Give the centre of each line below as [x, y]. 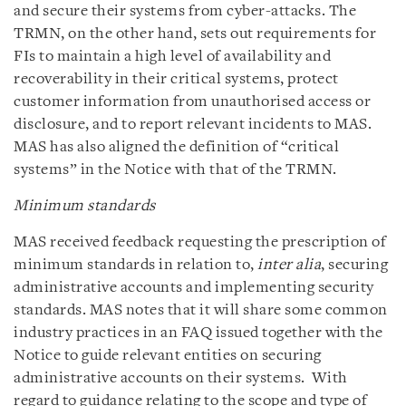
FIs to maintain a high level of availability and [172, 57]
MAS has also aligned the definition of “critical [176, 147]
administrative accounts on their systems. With [181, 378]
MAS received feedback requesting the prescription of [200, 242]
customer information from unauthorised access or [192, 102]
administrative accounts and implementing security [194, 288]
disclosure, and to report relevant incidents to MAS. [193, 125]
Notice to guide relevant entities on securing [168, 356]
